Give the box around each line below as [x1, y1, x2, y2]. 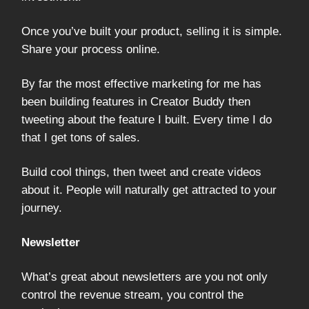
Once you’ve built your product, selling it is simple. [21, 25, 282, 39]
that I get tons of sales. [21, 131, 140, 145]
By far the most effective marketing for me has [21, 77, 261, 91]
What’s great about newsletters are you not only [21, 270, 268, 284]
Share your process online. [21, 43, 160, 57]
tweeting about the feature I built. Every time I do [21, 113, 272, 127]
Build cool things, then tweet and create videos [21, 166, 261, 179]
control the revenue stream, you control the [21, 288, 243, 302]
